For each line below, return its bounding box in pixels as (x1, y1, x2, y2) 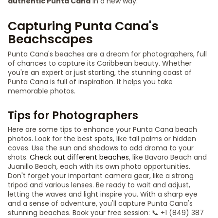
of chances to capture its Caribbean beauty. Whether (8, 58, 192, 68)
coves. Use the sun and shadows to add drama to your (8, 143, 194, 153)
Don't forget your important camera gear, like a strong (8, 171, 194, 181)
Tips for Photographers (8, 108, 138, 123)
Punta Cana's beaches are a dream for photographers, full (8, 49, 207, 59)
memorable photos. (8, 86, 75, 96)
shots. (8, 152, 30, 162)
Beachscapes (8, 31, 93, 48)
